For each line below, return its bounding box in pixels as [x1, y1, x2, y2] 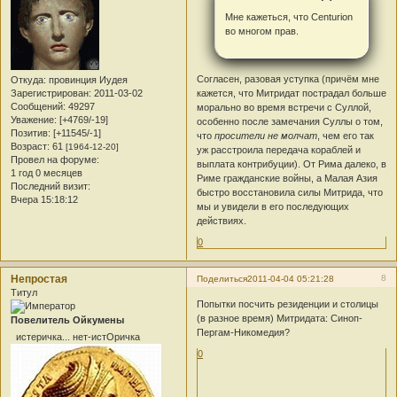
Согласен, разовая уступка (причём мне [197, 73, 380, 84]
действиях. [197, 214, 247, 226]
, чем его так [317, 129, 375, 141]
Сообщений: [11, 100, 66, 112]
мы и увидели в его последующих [197, 200, 350, 212]
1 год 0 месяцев [11, 167, 82, 178]
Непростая [11, 272, 67, 285]
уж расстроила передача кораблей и [197, 144, 362, 155]
